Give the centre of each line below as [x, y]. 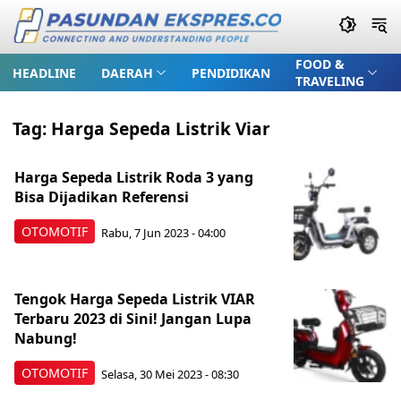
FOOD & [320, 64]
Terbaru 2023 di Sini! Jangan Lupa [133, 319]
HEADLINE [44, 73]
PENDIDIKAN [230, 73]
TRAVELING [329, 81]
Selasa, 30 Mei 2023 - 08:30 [170, 374]
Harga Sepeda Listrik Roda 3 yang [134, 177]
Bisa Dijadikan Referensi [102, 197]
